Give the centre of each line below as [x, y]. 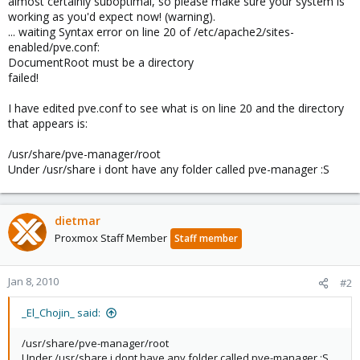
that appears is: [48, 123]
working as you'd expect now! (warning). [112, 16]
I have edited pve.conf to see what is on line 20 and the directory [176, 108]
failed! [23, 78]
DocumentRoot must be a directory [101, 62]
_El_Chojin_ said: [61, 313]
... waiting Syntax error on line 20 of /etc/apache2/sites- [151, 32]
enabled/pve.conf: [54, 47]
